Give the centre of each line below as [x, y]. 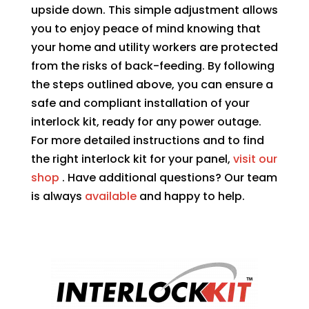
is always [58, 196]
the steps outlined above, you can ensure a [152, 84]
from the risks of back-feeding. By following [152, 66]
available [110, 196]
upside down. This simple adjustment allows [154, 10]
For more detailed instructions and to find [147, 140]
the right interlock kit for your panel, [132, 159]
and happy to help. [190, 196]
